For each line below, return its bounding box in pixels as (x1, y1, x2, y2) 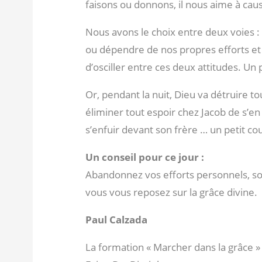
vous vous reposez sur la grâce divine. (85, 185, 257, 199)
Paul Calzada (85, 213, 147, 227)
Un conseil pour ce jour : (85, 150, 204, 164)
